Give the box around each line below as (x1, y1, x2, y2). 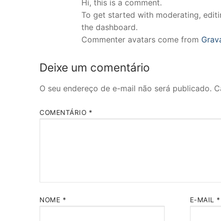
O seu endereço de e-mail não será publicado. (39, 83, 212, 93)
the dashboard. (81, 22, 138, 32)
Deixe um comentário (39, 60, 150, 74)
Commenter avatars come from (81, 34, 201, 44)
